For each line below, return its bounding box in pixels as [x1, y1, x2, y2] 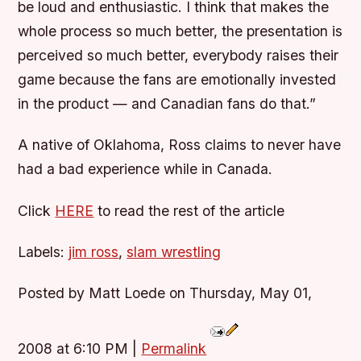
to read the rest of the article [93, 201, 285, 219]
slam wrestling [127, 243, 222, 260]
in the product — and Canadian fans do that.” [18, 95, 317, 113]
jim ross [68, 243, 119, 260]
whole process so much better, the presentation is [18, 23, 343, 40]
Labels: [18, 243, 69, 260]
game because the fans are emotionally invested [18, 71, 337, 89]
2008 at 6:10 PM [18, 339, 133, 357]
